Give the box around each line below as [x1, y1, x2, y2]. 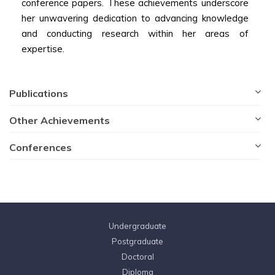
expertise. [21, 43, 64, 55]
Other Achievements [9, 114, 110, 127]
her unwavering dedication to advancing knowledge [21, 12, 249, 25]
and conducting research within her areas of [21, 28, 249, 40]
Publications [9, 87, 68, 100]
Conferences [9, 141, 72, 154]
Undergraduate [109, 221, 166, 231]
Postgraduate [112, 236, 163, 247]
